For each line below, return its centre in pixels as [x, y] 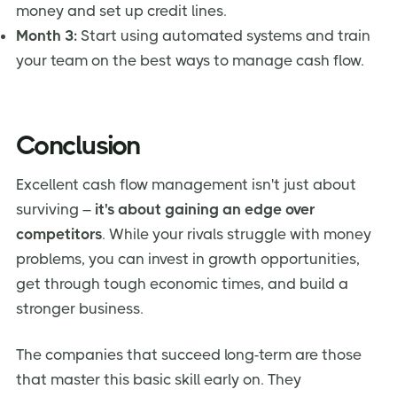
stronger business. [80, 309]
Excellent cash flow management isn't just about [186, 185]
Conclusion [78, 146]
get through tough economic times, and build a [182, 284]
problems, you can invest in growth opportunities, [188, 259]
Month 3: [47, 35]
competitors [59, 234]
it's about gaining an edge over [205, 210]
